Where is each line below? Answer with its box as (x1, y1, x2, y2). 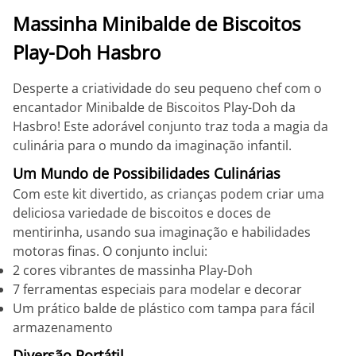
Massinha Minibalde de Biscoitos (13, 10, 300, 37)
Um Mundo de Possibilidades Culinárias (13, 164, 281, 183)
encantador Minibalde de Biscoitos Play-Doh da (13, 99, 296, 116)
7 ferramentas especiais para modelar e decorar (13, 281, 302, 298)
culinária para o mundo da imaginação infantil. (13, 137, 292, 154)
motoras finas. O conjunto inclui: (13, 242, 207, 260)
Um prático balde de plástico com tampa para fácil (13, 300, 315, 317)
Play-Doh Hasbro (13, 39, 161, 65)
